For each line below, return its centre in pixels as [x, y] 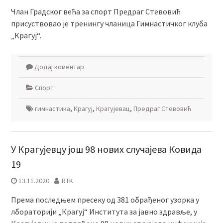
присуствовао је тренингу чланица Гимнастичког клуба [109, 23]
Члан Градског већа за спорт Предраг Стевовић [96, 11]
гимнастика [52, 109]
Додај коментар [59, 67]
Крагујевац [113, 109]
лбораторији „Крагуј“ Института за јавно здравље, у [104, 212]
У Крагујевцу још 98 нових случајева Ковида [106, 149]
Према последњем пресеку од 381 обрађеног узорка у [105, 200]
